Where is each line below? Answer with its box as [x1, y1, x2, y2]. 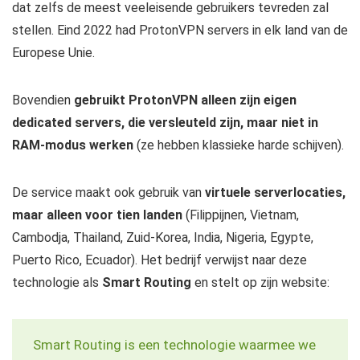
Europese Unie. [12, 45, 95, 61]
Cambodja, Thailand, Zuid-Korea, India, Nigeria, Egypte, [12, 230, 313, 246]
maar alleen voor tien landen [12, 207, 182, 223]
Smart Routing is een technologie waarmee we [33, 337, 316, 354]
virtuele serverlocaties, [205, 185, 346, 201]
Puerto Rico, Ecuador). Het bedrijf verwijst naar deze [12, 252, 307, 268]
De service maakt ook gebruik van [12, 185, 205, 201]
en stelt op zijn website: [191, 275, 329, 291]
